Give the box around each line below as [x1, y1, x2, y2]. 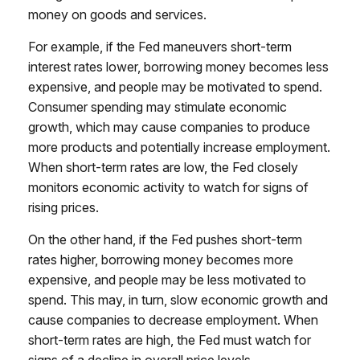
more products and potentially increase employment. [28, 138, 330, 155]
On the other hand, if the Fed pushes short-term [28, 231, 302, 247]
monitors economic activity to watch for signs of [28, 178, 309, 195]
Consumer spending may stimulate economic [28, 98, 287, 115]
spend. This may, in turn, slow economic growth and [28, 291, 328, 308]
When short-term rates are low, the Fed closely [28, 158, 298, 175]
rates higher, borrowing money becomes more [28, 251, 293, 268]
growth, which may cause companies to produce [28, 118, 310, 135]
